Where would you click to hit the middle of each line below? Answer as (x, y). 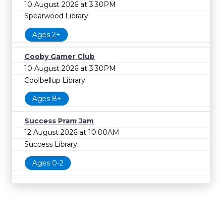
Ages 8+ (47, 99)
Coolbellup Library (55, 80)
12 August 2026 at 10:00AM (72, 133)
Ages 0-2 (48, 163)
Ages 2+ (46, 34)
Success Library (51, 144)
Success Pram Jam (59, 121)
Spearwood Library (56, 16)
